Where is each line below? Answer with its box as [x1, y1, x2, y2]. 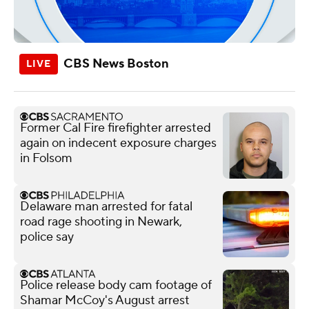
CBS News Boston [63, 55, 169, 72]
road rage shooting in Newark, [20, 213, 182, 230]
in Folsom [20, 150, 72, 166]
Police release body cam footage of [20, 277, 212, 293]
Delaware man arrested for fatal [20, 198, 192, 215]
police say [20, 228, 74, 245]
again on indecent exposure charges [20, 134, 217, 151]
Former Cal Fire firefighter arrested [20, 119, 211, 136]
